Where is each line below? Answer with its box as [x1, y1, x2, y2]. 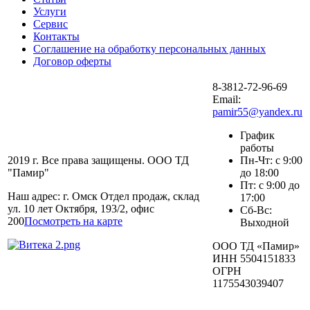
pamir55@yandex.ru [212, 105, 302, 118]
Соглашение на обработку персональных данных [33, 42, 266, 55]
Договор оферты [33, 55, 111, 67]
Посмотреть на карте [24, 215, 122, 227]
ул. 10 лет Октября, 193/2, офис [8, 202, 154, 215]
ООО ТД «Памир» [212, 239, 300, 252]
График [240, 129, 275, 141]
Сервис [33, 17, 68, 30]
